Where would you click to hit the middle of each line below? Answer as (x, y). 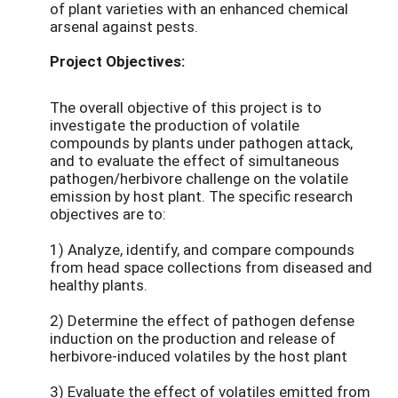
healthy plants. (99, 284)
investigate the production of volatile (175, 124)
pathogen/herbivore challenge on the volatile (199, 178)
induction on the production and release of (193, 338)
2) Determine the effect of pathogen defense (202, 320)
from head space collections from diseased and (211, 267)
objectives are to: (108, 213)
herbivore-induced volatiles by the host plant (199, 355)
